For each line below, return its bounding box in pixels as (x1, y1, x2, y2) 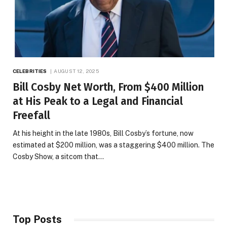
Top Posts (13, 213, 62, 226)
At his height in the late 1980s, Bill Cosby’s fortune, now (13, 129, 194, 138)
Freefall (13, 109, 50, 123)
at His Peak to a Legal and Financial (13, 95, 183, 108)
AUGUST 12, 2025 (54, 68, 99, 74)
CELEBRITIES (13, 68, 47, 74)
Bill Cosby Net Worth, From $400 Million (13, 81, 204, 94)
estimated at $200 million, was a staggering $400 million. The (13, 141, 214, 149)
